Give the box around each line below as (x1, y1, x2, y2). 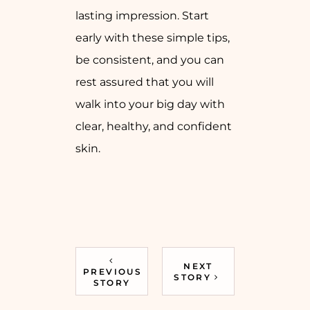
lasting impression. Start (75, 8, 209, 22)
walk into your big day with (75, 97, 225, 111)
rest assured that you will (75, 75, 214, 89)
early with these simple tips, (75, 30, 230, 44)
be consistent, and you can (75, 53, 224, 66)
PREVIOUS (83, 266, 143, 277)
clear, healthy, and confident (75, 119, 232, 133)
